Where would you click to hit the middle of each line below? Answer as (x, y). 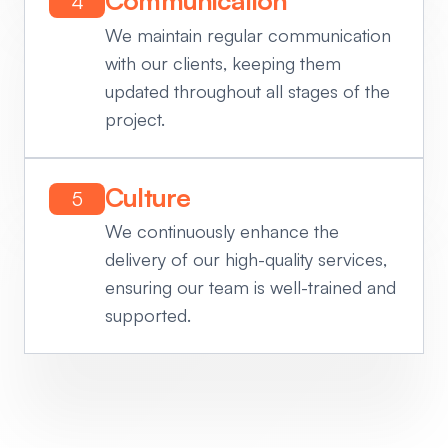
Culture (148, 196)
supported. (148, 315)
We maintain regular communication (248, 34)
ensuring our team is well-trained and (250, 287)
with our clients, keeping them (223, 62)
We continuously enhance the (222, 231)
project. (135, 118)
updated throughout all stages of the (247, 90)
